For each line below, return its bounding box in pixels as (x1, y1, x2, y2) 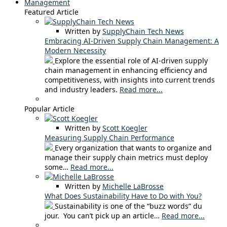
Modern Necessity (45, 45, 106, 55)
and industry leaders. (45, 84, 120, 94)
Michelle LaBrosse (102, 181, 164, 191)
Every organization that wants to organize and (55, 142, 212, 153)
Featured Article (24, 7, 79, 17)
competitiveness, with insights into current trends (45, 74, 215, 85)
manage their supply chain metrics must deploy (45, 152, 208, 162)
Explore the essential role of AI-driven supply (55, 55, 208, 65)
